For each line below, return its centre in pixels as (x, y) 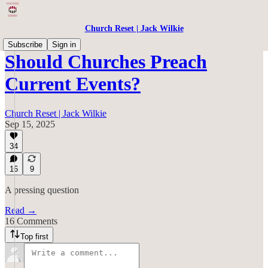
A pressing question (42, 190)
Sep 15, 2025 (30, 124)
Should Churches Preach (106, 62)
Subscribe (25, 45)
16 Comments (31, 221)
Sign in (64, 45)
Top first (34, 237)
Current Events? (73, 84)
